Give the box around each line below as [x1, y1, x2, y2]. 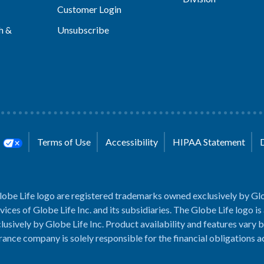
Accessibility [105, 136, 159, 147]
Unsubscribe [57, 24, 109, 35]
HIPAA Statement [173, 136, 246, 147]
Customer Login [57, 4, 121, 15]
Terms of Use [37, 136, 91, 147]
